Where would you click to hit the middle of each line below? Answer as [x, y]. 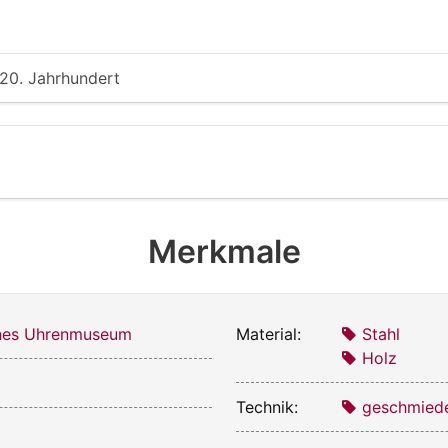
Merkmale [224, 251]
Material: [268, 333]
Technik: [267, 406]
